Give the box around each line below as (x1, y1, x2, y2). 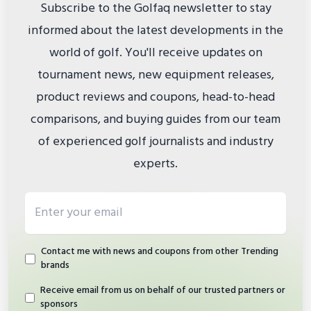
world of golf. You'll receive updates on (49, 43, 262, 64)
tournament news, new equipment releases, (37, 65, 274, 86)
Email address (24, 191, 96, 212)
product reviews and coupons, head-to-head (36, 87, 275, 108)
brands (40, 258, 69, 274)
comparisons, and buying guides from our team (31, 110, 280, 131)
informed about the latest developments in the (28, 21, 283, 42)
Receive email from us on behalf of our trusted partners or (40, 283, 285, 299)
